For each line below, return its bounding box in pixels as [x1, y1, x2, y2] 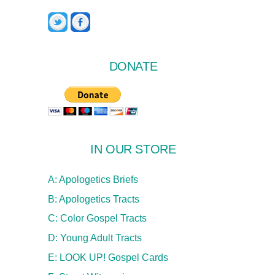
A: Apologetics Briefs [47, 174, 138, 185]
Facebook [89, 10, 133, 21]
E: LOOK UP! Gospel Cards [47, 252, 168, 263]
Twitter [66, 10, 96, 21]
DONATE [109, 60, 158, 74]
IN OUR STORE [90, 142, 176, 157]
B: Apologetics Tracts [47, 193, 139, 204]
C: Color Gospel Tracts [47, 213, 147, 224]
